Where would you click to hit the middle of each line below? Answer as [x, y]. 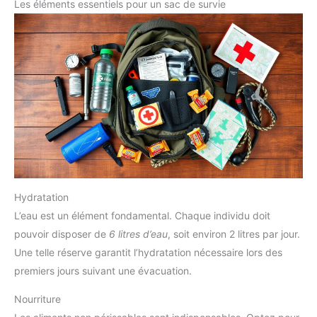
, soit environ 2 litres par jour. [234, 234]
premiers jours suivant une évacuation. [103, 270]
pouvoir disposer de [62, 234]
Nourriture [38, 299]
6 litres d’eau [138, 234]
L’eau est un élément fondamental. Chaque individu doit [142, 215]
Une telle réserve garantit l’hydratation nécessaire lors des [148, 252]
